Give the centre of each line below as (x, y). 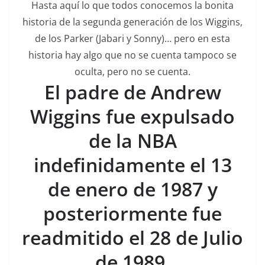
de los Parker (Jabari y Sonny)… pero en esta (132, 38)
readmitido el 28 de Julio (132, 237)
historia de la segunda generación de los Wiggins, (132, 22)
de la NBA (132, 140)
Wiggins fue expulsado (132, 116)
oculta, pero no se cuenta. (132, 71)
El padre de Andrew (132, 92)
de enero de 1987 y (132, 189)
